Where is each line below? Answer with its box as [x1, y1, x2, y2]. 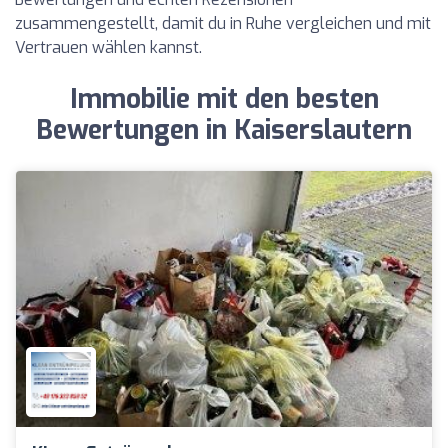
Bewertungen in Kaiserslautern [36, 113, 412, 148]
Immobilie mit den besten [69, 82, 379, 117]
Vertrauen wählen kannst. [15, 37, 202, 58]
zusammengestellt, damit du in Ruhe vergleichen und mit [15, 13, 431, 34]
